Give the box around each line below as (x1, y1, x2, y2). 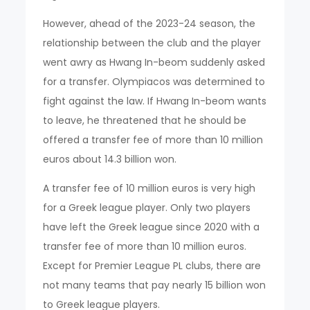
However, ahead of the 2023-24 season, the (43, 17, 256, 30)
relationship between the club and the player (43, 36, 262, 50)
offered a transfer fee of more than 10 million (43, 133, 264, 147)
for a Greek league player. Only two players (43, 201, 251, 215)
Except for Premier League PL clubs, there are (43, 259, 262, 273)
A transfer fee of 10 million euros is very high (43, 181, 256, 195)
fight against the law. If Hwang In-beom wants (43, 94, 267, 108)
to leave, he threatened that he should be (43, 113, 247, 127)
